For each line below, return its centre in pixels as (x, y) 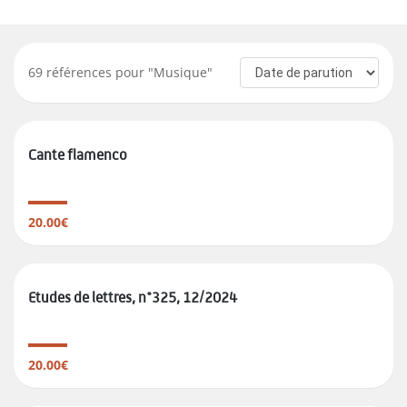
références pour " (98, 73)
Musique (180, 73)
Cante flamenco (78, 155)
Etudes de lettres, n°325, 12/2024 (133, 298)
